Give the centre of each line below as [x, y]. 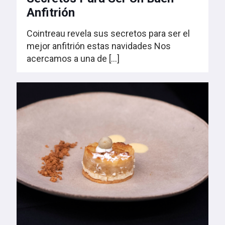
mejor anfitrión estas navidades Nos [99, 46]
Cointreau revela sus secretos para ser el [108, 34]
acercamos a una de [67, 59]
